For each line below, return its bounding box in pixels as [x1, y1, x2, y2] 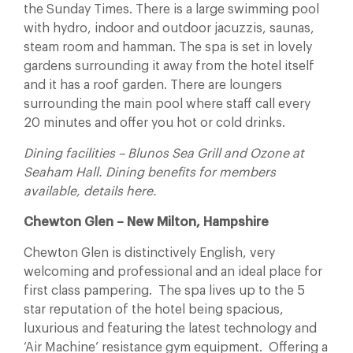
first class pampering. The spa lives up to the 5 [24, 284, 305, 297]
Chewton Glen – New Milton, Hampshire [24, 216, 269, 229]
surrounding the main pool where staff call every [24, 98, 310, 110]
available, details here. [24, 185, 157, 198]
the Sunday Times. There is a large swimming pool [24, 3, 319, 16]
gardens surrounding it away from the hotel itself [24, 60, 314, 72]
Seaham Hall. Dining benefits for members [24, 166, 276, 179]
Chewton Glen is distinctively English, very [24, 247, 275, 259]
